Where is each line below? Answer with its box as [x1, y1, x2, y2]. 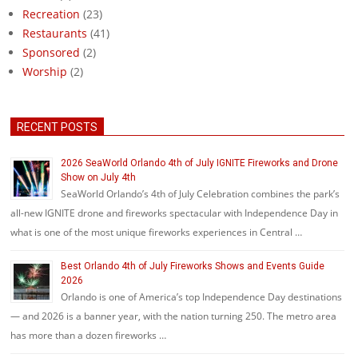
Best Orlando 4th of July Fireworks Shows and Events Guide [61, 261, 324, 272]
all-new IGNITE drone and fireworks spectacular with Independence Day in [10, 206, 338, 220]
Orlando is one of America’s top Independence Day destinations [61, 290, 342, 304]
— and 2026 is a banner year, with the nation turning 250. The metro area [10, 309, 336, 323]
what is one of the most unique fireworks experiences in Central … [10, 225, 302, 239]
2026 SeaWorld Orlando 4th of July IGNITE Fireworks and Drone [61, 157, 338, 169]
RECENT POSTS [17, 121, 97, 133]
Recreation [22, 6, 80, 22]
